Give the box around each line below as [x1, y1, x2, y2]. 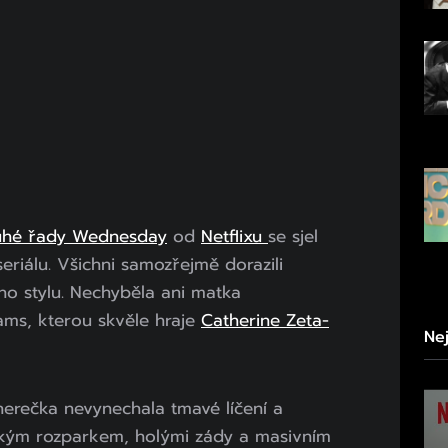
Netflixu [201, 222, 268, 249]
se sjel [268, 222, 318, 249]
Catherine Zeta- [201, 306, 329, 333]
